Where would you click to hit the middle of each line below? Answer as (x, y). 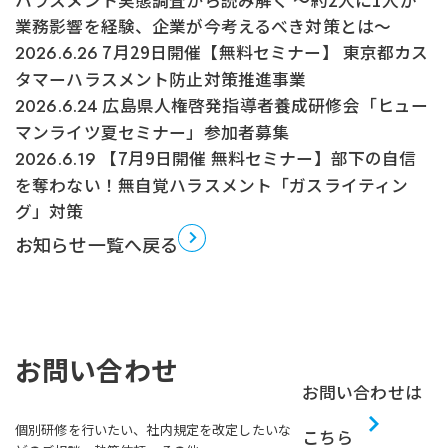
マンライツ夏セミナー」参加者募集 (152, 131)
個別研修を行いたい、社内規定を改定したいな (153, 429)
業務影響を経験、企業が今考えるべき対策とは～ (203, 25)
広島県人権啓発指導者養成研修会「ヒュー (263, 104)
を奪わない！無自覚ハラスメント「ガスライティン (211, 184)
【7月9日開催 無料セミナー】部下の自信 (256, 157)
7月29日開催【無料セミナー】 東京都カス (263, 51)
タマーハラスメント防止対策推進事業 (160, 78)
